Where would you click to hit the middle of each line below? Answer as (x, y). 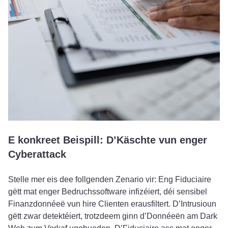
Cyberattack (37, 154)
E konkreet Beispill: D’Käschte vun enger (108, 140)
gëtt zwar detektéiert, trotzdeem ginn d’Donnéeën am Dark (113, 216)
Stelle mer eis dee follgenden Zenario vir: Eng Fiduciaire (110, 179)
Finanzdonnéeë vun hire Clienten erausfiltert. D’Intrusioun (112, 204)
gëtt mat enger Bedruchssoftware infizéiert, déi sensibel (108, 191)
